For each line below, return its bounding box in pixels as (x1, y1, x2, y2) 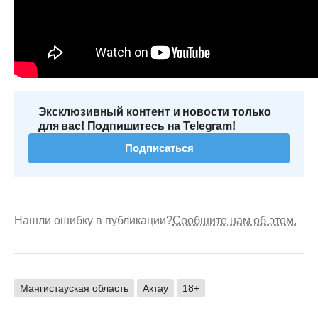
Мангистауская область (20, 282, 128, 294)
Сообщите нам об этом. (172, 214, 297, 226)
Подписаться (124, 141, 194, 154)
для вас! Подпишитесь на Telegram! (38, 119, 236, 132)
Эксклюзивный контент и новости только (38, 105, 272, 118)
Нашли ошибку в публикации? (14, 214, 172, 226)
